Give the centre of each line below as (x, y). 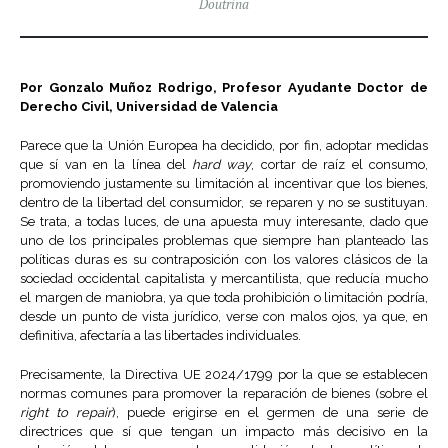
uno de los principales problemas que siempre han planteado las (224, 241)
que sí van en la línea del (106, 165)
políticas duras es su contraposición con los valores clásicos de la (224, 260)
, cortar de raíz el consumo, (340, 165)
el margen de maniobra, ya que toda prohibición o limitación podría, (224, 298)
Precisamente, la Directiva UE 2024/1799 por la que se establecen (224, 375)
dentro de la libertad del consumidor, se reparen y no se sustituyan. (224, 203)
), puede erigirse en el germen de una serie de (270, 413)
